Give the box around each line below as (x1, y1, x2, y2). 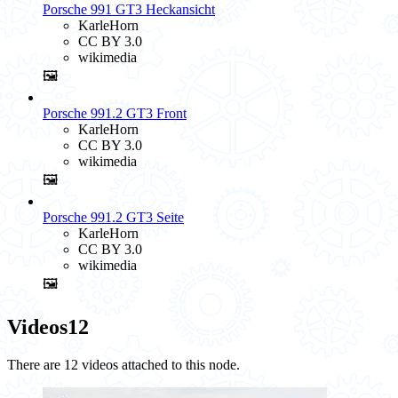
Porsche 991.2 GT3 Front (43, 105, 187, 121)
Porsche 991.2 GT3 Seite (43, 209, 184, 225)
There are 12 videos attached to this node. (7, 356, 240, 372)
